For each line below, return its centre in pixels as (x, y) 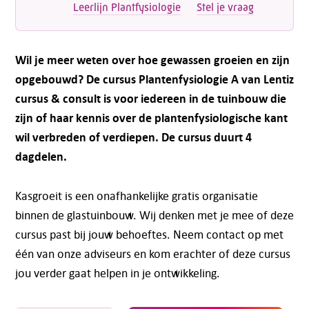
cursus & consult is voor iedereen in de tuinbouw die (150, 99)
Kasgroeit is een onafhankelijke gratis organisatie (136, 196)
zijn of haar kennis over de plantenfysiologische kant (151, 118)
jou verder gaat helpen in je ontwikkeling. (117, 273)
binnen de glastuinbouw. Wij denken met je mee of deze (154, 215)
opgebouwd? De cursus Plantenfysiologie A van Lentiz (154, 79)
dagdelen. (41, 157)
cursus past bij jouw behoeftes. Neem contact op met (149, 235)
